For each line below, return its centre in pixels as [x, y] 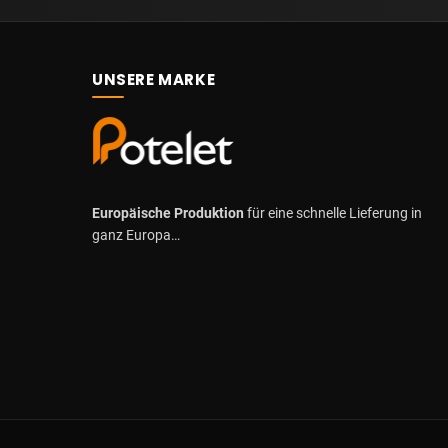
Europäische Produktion [168, 213]
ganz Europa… [136, 235]
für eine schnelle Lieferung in [333, 213]
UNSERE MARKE [154, 79]
